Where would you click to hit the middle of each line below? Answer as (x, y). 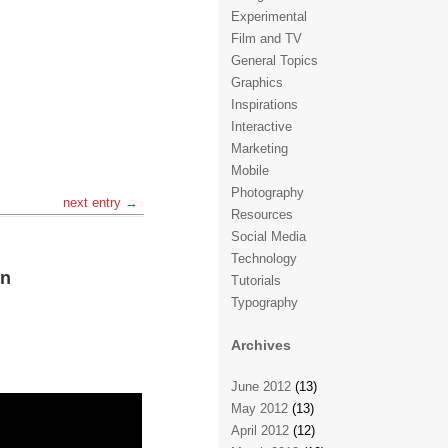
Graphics (257, 82)
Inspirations (264, 104)
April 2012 (260, 430)
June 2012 (261, 386)
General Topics (274, 60)
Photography (267, 192)
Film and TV (266, 38)
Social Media (268, 236)
